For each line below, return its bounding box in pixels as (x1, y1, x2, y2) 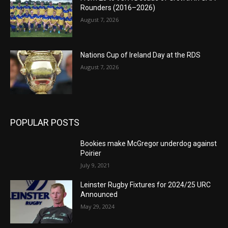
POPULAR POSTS (10, 117, 79, 128)
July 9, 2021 (80, 161, 110, 169)
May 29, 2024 (80, 202, 115, 210)
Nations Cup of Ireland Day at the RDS (80, 51, 201, 60)
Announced (80, 190, 118, 198)
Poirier (80, 149, 102, 157)
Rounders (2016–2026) (80, 4, 156, 12)
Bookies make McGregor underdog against (80, 139, 217, 148)
